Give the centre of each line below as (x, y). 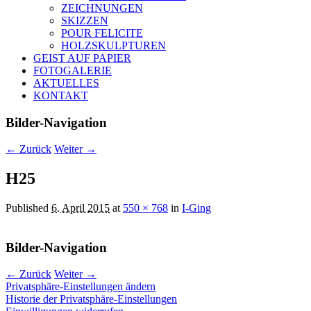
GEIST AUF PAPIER (82, 58)
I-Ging (196, 208)
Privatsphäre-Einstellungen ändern (81, 287)
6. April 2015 (81, 208)
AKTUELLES (66, 83)
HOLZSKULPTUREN (114, 45)
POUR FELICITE (102, 33)
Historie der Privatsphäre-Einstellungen (91, 299)
